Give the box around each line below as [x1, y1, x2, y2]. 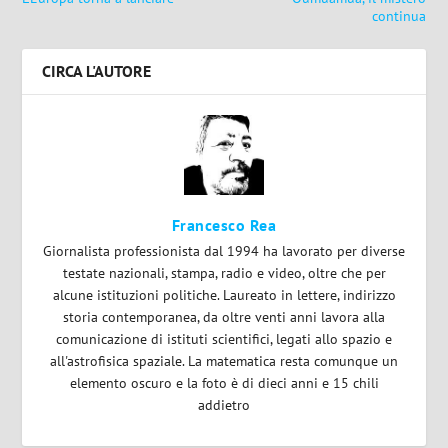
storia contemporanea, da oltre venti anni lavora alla [63, 308, 385, 327]
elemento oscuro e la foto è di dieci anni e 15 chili [69, 374, 379, 393]
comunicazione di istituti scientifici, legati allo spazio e [56, 330, 392, 349]
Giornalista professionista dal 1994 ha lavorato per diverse [43, 242, 405, 261]
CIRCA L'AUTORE [42, 61, 152, 82]
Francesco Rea [171, 215, 277, 236]
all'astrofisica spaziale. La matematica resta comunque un [50, 352, 398, 371]
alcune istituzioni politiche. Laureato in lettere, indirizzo [52, 286, 396, 305]
